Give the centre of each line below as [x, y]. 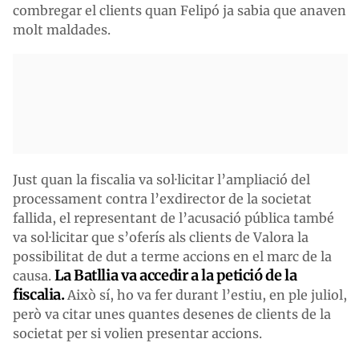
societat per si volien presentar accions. [137, 333]
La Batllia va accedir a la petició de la [176, 275]
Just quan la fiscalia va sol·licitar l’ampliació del [161, 179]
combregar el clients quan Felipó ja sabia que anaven [179, 10]
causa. [34, 275]
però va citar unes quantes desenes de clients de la [172, 314]
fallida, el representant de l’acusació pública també [173, 218]
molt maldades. [62, 29]
